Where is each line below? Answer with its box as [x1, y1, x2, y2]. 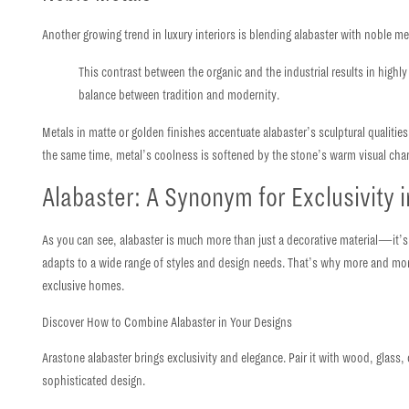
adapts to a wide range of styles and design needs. [42, 256, 286, 271]
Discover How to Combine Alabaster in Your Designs [42, 314, 293, 330]
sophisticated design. [42, 373, 146, 389]
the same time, [42, 147, 117, 163]
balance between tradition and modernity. [79, 87, 280, 102]
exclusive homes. [42, 278, 125, 294]
